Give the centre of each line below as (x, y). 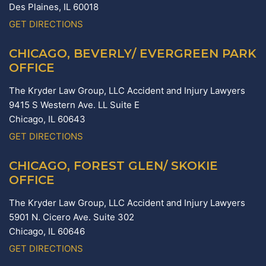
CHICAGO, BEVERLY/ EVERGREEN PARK (133, 54)
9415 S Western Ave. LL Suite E (74, 105)
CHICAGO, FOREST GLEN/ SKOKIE (113, 166)
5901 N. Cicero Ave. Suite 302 (72, 217)
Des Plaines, (36, 7)
